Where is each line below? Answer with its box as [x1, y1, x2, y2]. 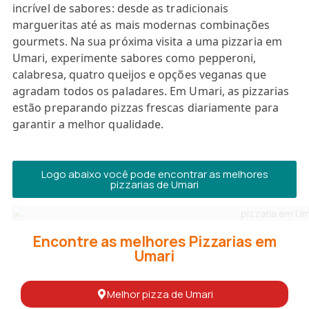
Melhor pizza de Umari [106, 286, 213, 301]
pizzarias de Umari [110, 177, 199, 192]
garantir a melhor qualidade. [12, 117, 164, 132]
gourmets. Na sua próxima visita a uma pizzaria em [12, 34, 282, 49]
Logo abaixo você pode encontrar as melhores [41, 167, 268, 181]
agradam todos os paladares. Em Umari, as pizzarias [12, 83, 289, 99]
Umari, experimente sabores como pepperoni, [12, 50, 257, 66]
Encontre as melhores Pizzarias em [32, 231, 277, 251]
